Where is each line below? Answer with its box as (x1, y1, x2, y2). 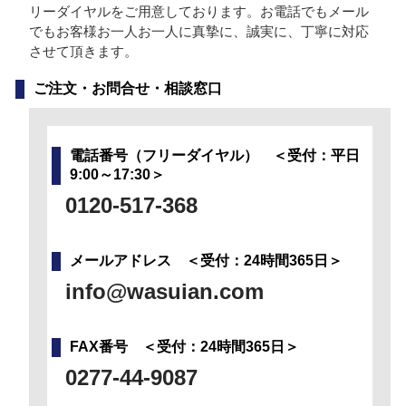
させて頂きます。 (28, 43, 138, 60)
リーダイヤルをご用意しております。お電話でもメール (28, 4, 369, 20)
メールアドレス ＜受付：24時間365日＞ (69, 253, 343, 269)
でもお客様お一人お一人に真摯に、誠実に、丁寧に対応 (28, 24, 369, 40)
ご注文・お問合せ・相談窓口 (33, 81, 222, 97)
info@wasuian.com (64, 279, 264, 304)
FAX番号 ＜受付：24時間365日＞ (69, 339, 299, 355)
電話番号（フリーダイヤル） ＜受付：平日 (69, 148, 360, 164)
